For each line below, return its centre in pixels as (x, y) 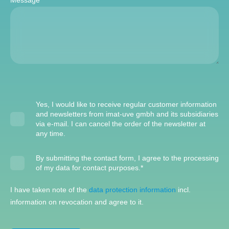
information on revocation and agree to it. (77, 202)
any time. (51, 134)
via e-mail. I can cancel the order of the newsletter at (121, 124)
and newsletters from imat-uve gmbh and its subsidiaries (127, 114)
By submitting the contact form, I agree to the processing (127, 158)
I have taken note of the (50, 190)
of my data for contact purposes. (88, 168)
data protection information (132, 190)
